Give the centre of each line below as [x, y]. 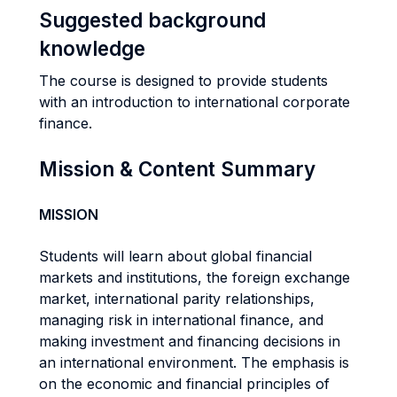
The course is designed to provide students [183, 81]
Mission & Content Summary [177, 169]
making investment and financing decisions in [190, 341]
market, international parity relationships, [177, 299]
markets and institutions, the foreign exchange [195, 277]
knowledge [92, 48]
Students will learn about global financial [175, 256]
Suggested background [152, 20]
